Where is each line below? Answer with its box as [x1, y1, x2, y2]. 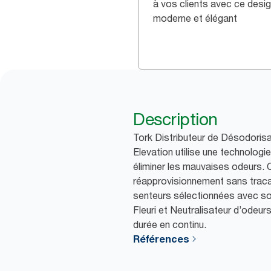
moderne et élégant [153, 12, 237, 25]
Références [133, 233, 189, 246]
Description [133, 109, 218, 130]
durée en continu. [133, 218, 206, 231]
